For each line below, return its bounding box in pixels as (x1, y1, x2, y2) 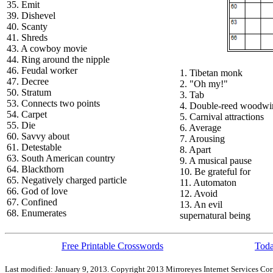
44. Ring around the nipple (7, 54, 110, 65)
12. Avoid (180, 188, 218, 199)
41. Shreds (7, 32, 48, 43)
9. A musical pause (180, 155, 252, 166)
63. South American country (7, 153, 115, 163)
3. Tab (180, 90, 204, 100)
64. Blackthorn (7, 164, 64, 174)
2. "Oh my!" (180, 79, 228, 89)
